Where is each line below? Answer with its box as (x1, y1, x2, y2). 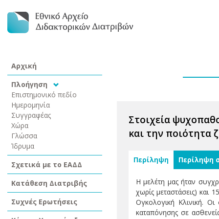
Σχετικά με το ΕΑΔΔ (11, 160, 82, 169)
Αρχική (11, 61, 37, 70)
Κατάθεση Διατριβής (11, 178, 87, 188)
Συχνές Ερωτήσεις (11, 197, 77, 206)
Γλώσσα (11, 131, 37, 140)
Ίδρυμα (11, 141, 34, 151)
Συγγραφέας (11, 110, 51, 120)
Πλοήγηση (11, 80, 49, 89)
